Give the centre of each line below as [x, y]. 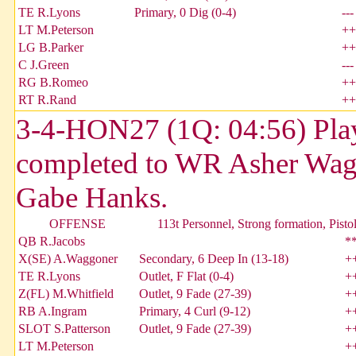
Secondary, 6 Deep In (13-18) [214, 259]
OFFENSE [77, 224]
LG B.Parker [51, 48]
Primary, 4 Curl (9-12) [195, 311]
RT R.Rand [47, 100]
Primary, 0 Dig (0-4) [185, 13]
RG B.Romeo [53, 83]
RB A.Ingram [52, 311]
